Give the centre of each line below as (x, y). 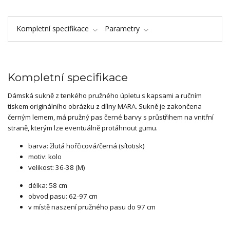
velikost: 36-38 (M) (56, 168)
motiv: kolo (45, 157)
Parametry (122, 29)
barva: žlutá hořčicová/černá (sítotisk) (86, 146)
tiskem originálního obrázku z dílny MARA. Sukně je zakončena (105, 107)
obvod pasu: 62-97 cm (63, 196)
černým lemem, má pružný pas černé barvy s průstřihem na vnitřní (111, 117)
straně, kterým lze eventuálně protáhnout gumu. (83, 128)
